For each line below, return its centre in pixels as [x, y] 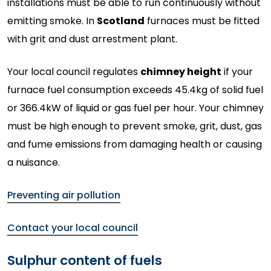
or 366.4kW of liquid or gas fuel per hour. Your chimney [135, 108]
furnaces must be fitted [202, 21]
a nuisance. [34, 162]
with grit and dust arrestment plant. [92, 39]
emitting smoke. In [52, 21]
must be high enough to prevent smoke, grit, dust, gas [135, 126]
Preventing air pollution [64, 195]
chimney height [181, 71]
